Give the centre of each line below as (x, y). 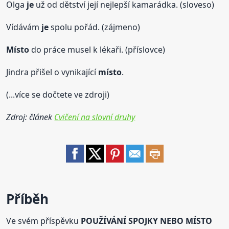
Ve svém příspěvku (44, 221)
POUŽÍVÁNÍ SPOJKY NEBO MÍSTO (147, 221)
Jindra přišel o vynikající (52, 72)
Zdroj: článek (30, 117)
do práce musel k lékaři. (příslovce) (97, 50)
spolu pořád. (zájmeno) (95, 27)
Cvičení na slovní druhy (95, 117)
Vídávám (24, 27)
